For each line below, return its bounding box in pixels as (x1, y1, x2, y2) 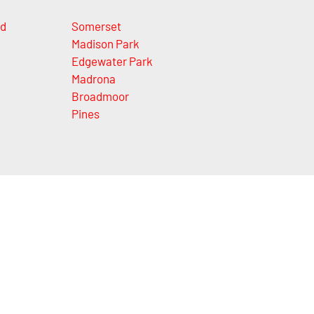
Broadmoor (71, 88, 129, 103)
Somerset (71, 18, 121, 33)
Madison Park (71, 36, 139, 50)
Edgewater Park (71, 53, 153, 68)
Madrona (71, 71, 116, 86)
